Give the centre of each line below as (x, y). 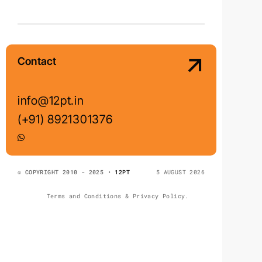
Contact (37, 61)
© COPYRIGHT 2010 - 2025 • (66, 173)
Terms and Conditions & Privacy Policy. (116, 196)
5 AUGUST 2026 (180, 173)
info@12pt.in (51, 101)
